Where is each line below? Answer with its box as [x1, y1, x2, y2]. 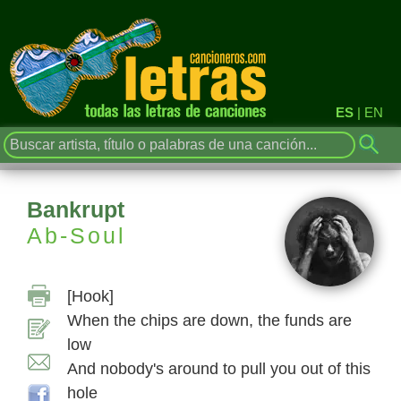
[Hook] [67, 287, 114, 305]
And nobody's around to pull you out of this [67, 360, 371, 378]
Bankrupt [27, 197, 124, 222]
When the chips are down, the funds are [67, 311, 352, 329]
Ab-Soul [27, 223, 126, 248]
